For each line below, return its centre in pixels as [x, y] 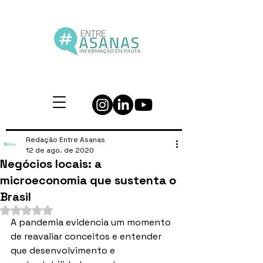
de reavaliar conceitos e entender [87, 236]
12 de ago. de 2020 [60, 150]
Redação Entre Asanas [65, 140]
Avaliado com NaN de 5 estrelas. [83, 209]
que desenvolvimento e [64, 250]
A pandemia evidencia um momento [92, 222]
